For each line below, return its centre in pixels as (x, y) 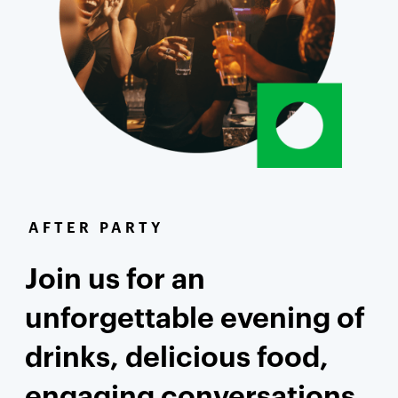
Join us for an (115, 279)
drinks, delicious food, (177, 358)
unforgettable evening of (195, 318)
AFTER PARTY (96, 228)
